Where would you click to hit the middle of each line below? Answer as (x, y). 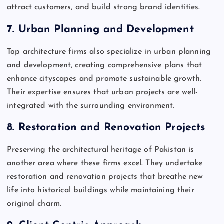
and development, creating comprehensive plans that (105, 65)
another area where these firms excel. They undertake (105, 163)
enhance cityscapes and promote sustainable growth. (104, 79)
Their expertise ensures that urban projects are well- (103, 92)
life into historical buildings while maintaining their (101, 190)
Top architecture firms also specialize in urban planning (109, 52)
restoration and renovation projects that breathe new (105, 177)
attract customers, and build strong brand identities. (104, 8)
